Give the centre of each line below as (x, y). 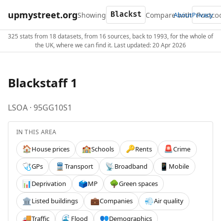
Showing (92, 15)
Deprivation (49, 184)
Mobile (179, 166)
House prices (51, 149)
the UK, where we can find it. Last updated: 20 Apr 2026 (110, 45)
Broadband (131, 166)
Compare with (169, 15)
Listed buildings (55, 201)
